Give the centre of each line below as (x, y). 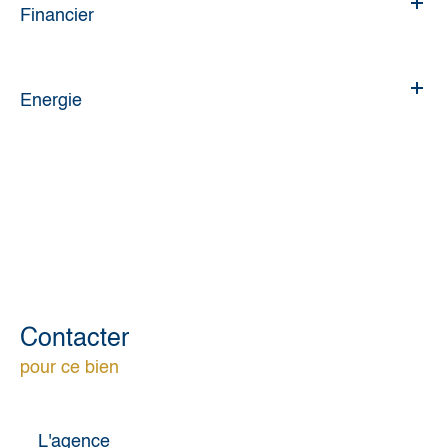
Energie (51, 100)
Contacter (74, 339)
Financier (57, 15)
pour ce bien (69, 367)
